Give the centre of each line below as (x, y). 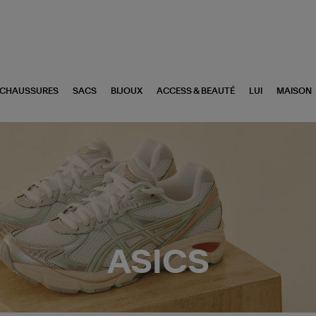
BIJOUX (126, 91)
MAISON (294, 91)
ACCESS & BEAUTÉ (195, 91)
